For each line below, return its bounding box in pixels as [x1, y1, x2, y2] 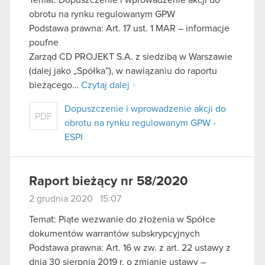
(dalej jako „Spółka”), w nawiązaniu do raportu [29, 66, 217, 76]
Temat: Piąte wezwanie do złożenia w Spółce [29, 215, 215, 225]
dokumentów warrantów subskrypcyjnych [29, 229, 200, 239]
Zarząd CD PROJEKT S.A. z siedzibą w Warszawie [29, 51, 232, 62]
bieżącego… [29, 80, 81, 90]
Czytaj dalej [81, 80, 130, 90]
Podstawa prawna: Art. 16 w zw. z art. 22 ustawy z [29, 243, 231, 253]
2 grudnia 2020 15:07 [29, 193, 121, 203]
